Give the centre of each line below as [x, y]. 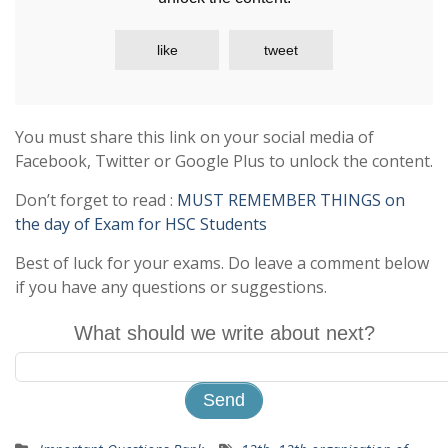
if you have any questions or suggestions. [171, 287]
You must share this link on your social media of [194, 137]
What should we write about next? [224, 333]
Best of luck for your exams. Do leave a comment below [222, 263]
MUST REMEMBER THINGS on [291, 200]
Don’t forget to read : [96, 200]
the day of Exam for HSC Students [141, 224]
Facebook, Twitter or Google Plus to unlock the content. [224, 161]
